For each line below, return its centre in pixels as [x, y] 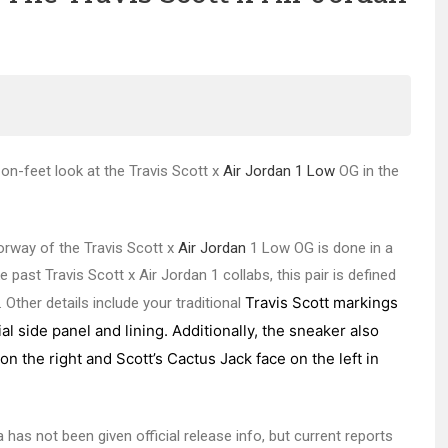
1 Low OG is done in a [319, 247]
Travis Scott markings [321, 302]
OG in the [367, 171]
